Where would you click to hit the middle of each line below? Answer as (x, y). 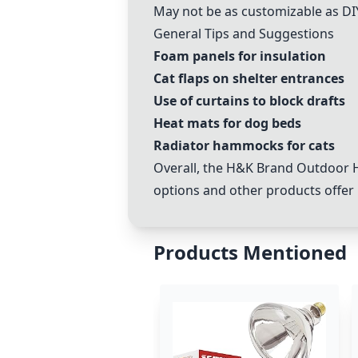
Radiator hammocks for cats (244, 145)
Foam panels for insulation (240, 56)
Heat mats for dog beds (227, 123)
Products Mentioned (250, 252)
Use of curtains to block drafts (249, 101)
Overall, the (190, 168)
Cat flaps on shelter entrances (249, 78)
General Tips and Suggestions (244, 34)
